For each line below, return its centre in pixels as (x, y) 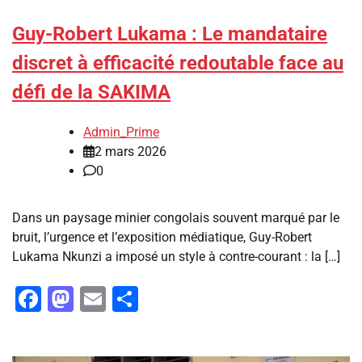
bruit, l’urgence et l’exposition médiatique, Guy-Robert (162, 237)
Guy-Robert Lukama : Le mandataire (170, 34)
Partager (187, 299)
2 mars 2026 (130, 151)
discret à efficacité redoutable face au (178, 63)
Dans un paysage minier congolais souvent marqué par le (176, 217)
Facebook (97, 299)
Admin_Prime (121, 132)
